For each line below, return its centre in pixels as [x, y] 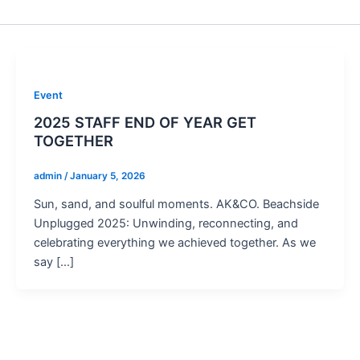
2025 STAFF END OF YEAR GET [145, 123]
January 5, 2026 [107, 176]
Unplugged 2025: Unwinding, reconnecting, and [166, 224]
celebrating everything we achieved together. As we [174, 243]
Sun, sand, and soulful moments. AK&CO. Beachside [176, 205]
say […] [53, 262]
